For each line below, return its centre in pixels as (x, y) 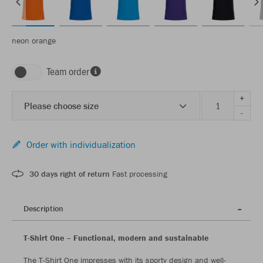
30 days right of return (70, 173)
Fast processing (139, 173)
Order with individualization (81, 144)
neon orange (34, 40)
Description (43, 208)
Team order (68, 71)
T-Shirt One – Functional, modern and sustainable (116, 237)
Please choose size (61, 105)
